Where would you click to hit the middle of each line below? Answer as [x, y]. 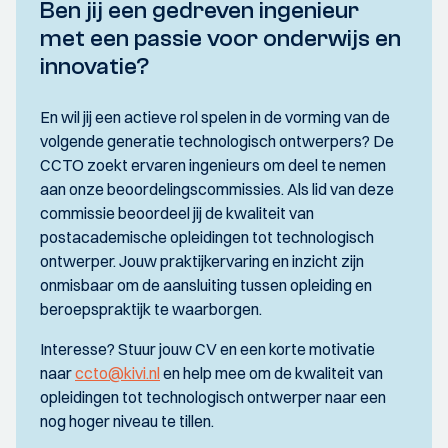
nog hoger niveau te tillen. [127, 421]
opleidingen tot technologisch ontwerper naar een [213, 397]
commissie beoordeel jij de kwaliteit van [177, 213]
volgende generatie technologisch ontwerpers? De [217, 141]
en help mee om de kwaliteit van [271, 373]
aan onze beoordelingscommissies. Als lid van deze [217, 189]
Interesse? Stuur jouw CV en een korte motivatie [207, 349]
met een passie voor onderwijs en [220, 38]
